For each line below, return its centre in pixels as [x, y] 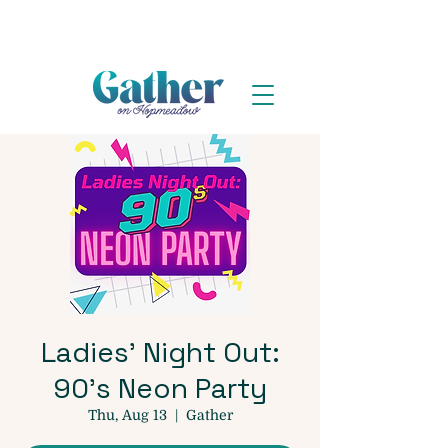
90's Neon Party [160, 388]
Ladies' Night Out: [160, 352]
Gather [209, 415]
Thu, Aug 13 [127, 415]
